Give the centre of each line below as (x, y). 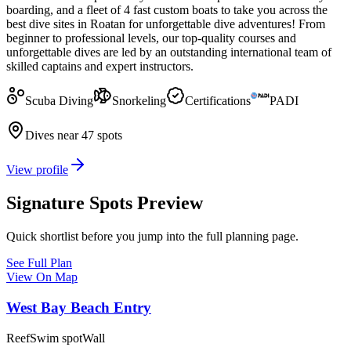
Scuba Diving (59, 101)
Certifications (218, 101)
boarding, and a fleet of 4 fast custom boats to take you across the (167, 10)
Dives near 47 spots (74, 136)
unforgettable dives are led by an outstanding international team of (169, 52)
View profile (37, 170)
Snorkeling (139, 101)
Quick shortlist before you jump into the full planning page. (152, 237)
